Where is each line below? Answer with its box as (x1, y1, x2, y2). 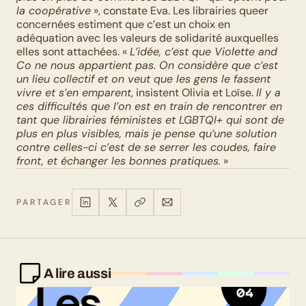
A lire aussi (44, 266, 111, 281)
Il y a (256, 85, 281, 100)
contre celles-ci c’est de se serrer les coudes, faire (16, 140, 276, 154)
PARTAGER (16, 197, 72, 208)
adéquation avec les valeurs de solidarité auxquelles (16, 31, 279, 45)
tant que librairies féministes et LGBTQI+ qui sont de (16, 113, 284, 127)
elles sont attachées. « (16, 44, 130, 59)
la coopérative (16, 3, 91, 18)
